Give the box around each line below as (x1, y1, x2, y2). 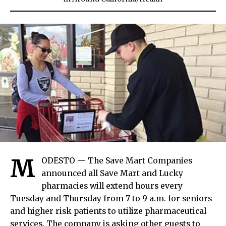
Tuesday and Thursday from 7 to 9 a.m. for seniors (10, 193, 212, 203)
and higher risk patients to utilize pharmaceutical (10, 206, 206, 216)
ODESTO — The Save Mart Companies (41, 155, 192, 165)
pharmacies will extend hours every (41, 181, 183, 191)
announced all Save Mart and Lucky (41, 168, 183, 178)
